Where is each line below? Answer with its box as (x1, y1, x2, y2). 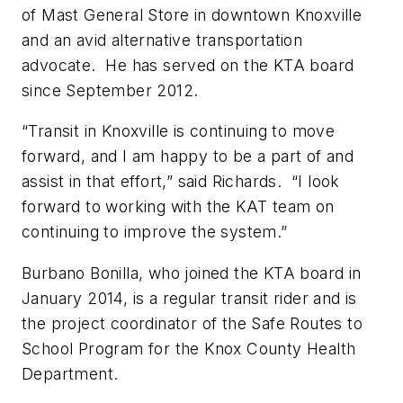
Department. (22, 363, 119, 383)
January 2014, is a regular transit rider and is (22, 288, 357, 308)
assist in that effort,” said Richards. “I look (22, 172, 340, 192)
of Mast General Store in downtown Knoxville (22, 4, 363, 24)
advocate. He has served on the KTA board (22, 55, 354, 75)
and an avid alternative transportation (22, 30, 303, 49)
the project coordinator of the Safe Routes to (22, 313, 363, 333)
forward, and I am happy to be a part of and (22, 147, 354, 166)
